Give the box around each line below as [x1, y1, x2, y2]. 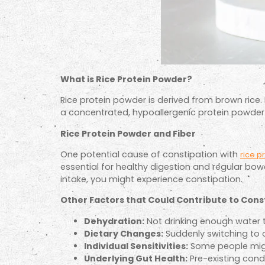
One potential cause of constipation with [60, 148, 240, 160]
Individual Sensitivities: [84, 240, 188, 252]
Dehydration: [84, 215, 144, 227]
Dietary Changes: [84, 227, 163, 240]
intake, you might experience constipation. [60, 173, 243, 185]
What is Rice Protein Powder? [60, 73, 192, 85]
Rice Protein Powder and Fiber [60, 127, 196, 140]
